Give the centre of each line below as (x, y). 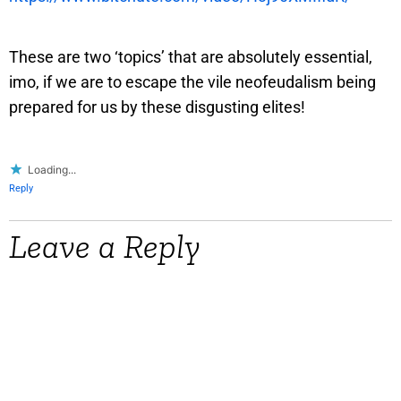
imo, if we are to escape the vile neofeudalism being (192, 82)
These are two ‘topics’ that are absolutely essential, (191, 57)
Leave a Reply (105, 247)
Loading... (52, 170)
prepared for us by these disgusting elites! (157, 107)
